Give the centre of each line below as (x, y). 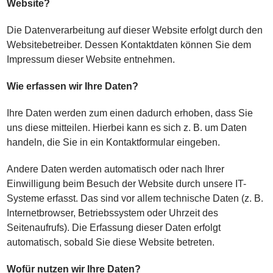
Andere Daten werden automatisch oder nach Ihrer (116, 169)
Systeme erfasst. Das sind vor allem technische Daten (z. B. (135, 198)
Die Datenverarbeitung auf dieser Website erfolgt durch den (135, 30)
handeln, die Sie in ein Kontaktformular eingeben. (114, 142)
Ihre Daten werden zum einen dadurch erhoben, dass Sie (130, 113)
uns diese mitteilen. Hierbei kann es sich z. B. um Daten (127, 128)
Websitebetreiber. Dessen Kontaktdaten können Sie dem (129, 45)
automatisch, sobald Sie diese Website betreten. (111, 242)
